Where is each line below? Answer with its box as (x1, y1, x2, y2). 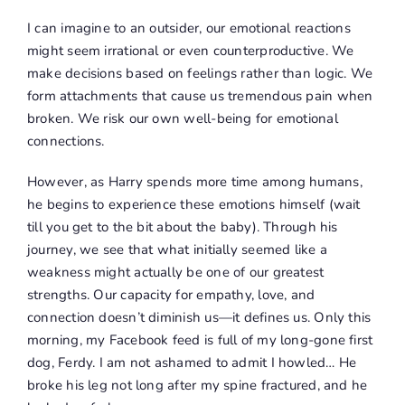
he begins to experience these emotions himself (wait (26, 195, 361, 214)
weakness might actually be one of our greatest (26, 263, 325, 282)
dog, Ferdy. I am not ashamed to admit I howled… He (26, 353, 357, 372)
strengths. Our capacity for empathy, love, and (26, 286, 316, 305)
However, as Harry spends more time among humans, (26, 173, 363, 192)
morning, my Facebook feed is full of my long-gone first (26, 331, 373, 350)
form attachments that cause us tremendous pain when (26, 87, 373, 106)
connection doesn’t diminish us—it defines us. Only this (26, 308, 372, 327)
